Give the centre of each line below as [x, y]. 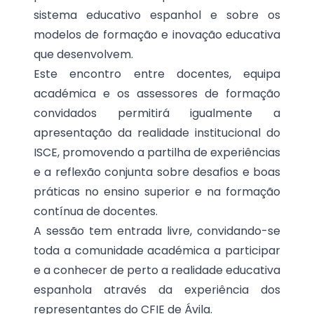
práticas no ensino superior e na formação [157, 192]
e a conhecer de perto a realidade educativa [157, 270]
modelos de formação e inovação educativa [157, 35]
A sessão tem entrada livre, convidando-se [157, 231]
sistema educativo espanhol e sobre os [157, 15]
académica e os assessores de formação [157, 94]
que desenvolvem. [83, 54]
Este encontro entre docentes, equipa [157, 74]
